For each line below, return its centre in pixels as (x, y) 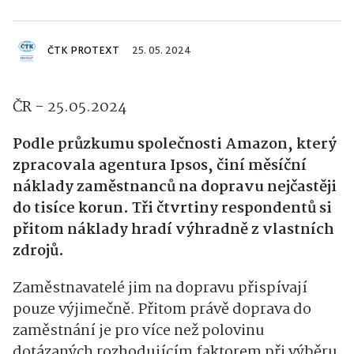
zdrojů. (38, 252)
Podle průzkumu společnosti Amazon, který (175, 145)
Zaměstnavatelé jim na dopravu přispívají (160, 289)
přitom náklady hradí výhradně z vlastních (173, 230)
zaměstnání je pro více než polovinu (139, 331)
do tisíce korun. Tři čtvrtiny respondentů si (172, 209)
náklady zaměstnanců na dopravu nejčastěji (175, 188)
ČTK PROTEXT (83, 52)
